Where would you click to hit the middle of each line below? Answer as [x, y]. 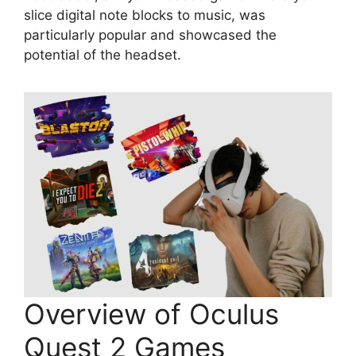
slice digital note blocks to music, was [145, 15]
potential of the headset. [103, 55]
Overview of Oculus [151, 314]
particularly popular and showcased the [150, 35]
